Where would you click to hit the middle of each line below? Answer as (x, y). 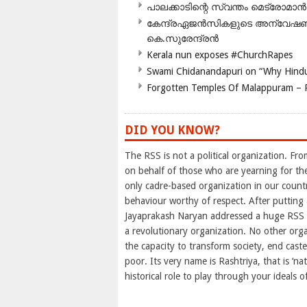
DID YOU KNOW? (172, 131)
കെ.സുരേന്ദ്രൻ (183, 39)
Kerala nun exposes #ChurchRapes (220, 55)
